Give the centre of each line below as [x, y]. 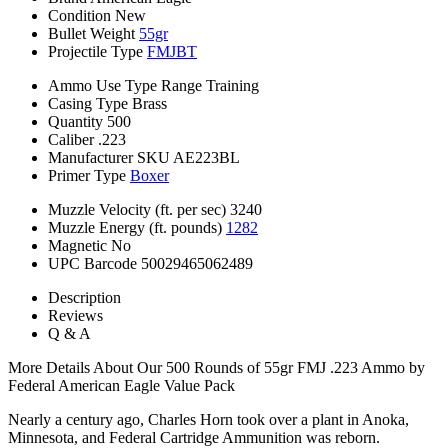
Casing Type [88, 103]
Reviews [75, 315]
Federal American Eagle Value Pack [121, 385]
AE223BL [206, 157]
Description [84, 297]
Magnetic [77, 245]
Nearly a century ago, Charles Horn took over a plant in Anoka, [208, 419]
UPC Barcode [92, 263]
